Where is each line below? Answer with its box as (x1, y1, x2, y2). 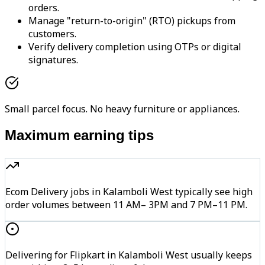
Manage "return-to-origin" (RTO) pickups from (28, 14, 235, 28)
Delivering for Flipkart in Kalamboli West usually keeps (5, 248, 252, 262)
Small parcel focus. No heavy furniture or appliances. (5, 102, 240, 116)
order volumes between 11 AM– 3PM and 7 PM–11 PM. (5, 198, 247, 212)
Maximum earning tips (5, 127, 154, 147)
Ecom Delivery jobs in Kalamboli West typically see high (5, 185, 253, 199)
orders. (28, 1, 59, 15)
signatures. (28, 53, 78, 67)
